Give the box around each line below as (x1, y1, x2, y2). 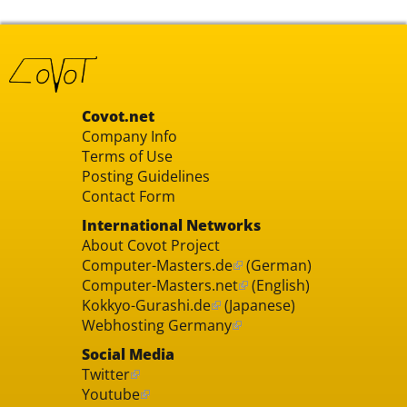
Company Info (81, 125, 177, 146)
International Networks (81, 214, 261, 235)
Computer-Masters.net (81, 274, 238, 295)
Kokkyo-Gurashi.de (81, 294, 211, 315)
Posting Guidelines (81, 165, 210, 186)
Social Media (81, 343, 174, 364)
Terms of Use (81, 145, 173, 166)
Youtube (81, 383, 140, 404)
